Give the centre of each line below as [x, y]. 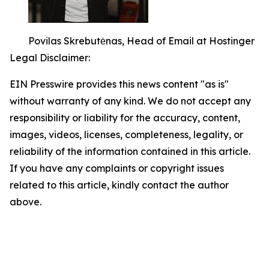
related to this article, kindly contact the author [119, 185]
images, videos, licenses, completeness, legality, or [126, 134]
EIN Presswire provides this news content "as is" [119, 84]
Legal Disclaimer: [50, 58]
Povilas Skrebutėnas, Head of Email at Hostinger [141, 41]
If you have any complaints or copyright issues [117, 168]
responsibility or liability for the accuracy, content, [125, 118]
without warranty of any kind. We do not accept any [130, 101]
